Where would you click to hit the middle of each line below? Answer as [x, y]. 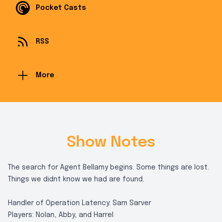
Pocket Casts [61, 8]
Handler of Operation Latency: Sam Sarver [80, 203]
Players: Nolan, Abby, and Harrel [61, 215]
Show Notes [111, 142]
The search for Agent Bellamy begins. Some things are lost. [109, 167]
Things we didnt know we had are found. [76, 179]
